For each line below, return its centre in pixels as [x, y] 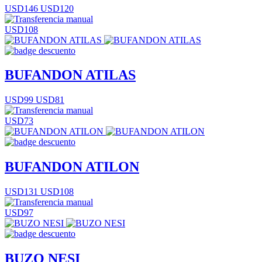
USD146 [21, 8]
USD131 [21, 192]
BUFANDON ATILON [72, 167]
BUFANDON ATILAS [70, 75]
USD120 [56, 8]
